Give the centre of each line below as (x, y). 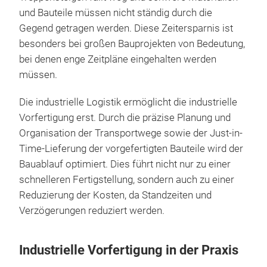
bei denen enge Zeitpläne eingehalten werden (118, 59)
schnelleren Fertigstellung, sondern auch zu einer (127, 179)
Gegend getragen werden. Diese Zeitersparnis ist (126, 28)
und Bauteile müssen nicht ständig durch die (116, 13)
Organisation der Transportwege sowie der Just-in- (131, 133)
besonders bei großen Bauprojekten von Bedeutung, (132, 44)
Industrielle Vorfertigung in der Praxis (129, 250)
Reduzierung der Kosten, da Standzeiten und (115, 195)
